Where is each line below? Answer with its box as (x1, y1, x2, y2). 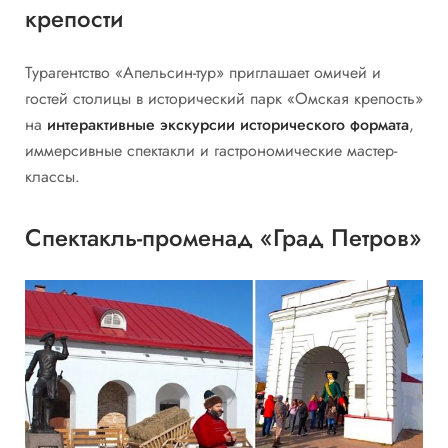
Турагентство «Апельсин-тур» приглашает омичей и (25, 61, 381, 85)
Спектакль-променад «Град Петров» (25, 220, 422, 255)
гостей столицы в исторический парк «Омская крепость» (25, 87, 423, 111)
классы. (25, 165, 80, 189)
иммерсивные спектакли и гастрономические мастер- (25, 139, 397, 163)
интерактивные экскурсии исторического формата (47, 113, 409, 137)
